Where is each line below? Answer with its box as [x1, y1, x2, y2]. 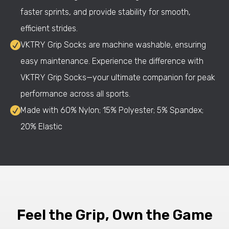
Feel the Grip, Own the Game [16, 207, 213, 223]
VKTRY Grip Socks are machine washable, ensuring [20, 40, 206, 50]
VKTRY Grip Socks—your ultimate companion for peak [20, 73, 215, 82]
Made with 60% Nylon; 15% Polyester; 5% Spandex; [20, 105, 203, 115]
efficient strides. [20, 24, 78, 33]
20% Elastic [20, 122, 62, 131]
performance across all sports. [20, 89, 130, 99]
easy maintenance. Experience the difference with [20, 56, 203, 66]
